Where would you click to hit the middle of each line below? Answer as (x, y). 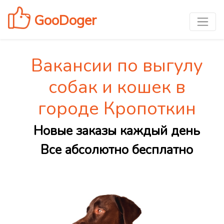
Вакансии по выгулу (117, 66)
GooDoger (63, 20)
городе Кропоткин (117, 109)
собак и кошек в (117, 87)
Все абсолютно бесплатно (117, 150)
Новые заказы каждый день (117, 131)
